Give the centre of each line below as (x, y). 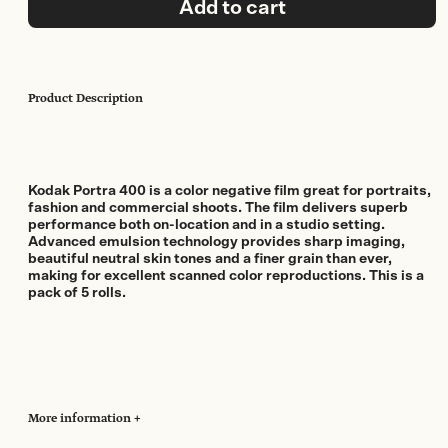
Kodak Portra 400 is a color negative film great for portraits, (229, 191)
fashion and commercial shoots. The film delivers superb (218, 208)
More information (81, 419)
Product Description (85, 99)
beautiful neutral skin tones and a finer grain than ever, (210, 259)
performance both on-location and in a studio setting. (206, 225)
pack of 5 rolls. (77, 293)
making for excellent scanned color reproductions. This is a (226, 276)
